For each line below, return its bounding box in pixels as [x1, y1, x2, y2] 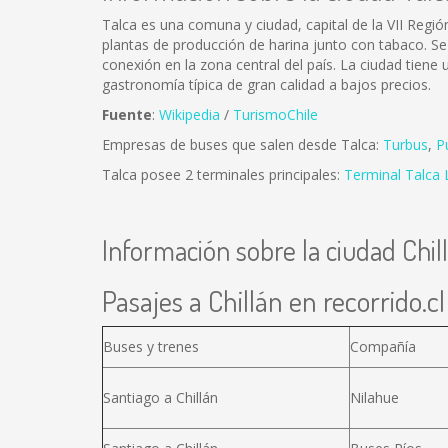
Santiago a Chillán [103, 388, 218, 407]
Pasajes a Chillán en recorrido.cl [102, 282, 445, 319]
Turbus [383, 135, 428, 154]
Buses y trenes [103, 337, 199, 356]
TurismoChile [233, 105, 318, 124]
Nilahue [350, 388, 399, 407]
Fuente [102, 105, 152, 124]
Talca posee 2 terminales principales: [102, 165, 344, 184]
